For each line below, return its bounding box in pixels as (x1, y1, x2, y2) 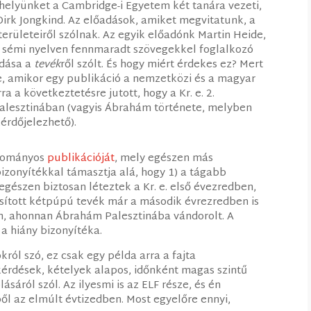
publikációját (47, 149, 115, 168)
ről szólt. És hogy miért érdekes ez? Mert (60, 55, 264, 74)
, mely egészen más (115, 149, 214, 168)
